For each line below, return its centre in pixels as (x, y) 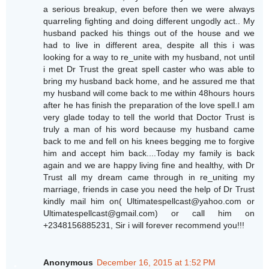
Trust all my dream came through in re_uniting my (149, 177)
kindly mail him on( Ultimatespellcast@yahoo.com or (149, 201)
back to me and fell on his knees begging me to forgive (149, 141)
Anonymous (68, 263)
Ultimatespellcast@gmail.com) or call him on (149, 213)
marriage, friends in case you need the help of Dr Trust (149, 189)
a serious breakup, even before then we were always (149, 9)
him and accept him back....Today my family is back (149, 153)
